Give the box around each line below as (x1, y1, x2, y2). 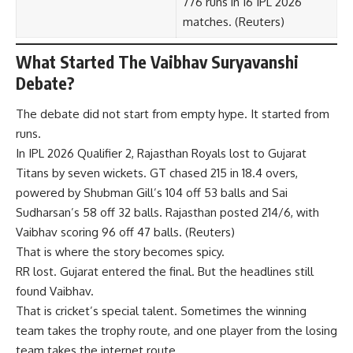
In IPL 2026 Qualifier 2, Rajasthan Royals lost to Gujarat (16, 146, 307, 162)
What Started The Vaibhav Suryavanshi (16, 50, 299, 72)
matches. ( (182, 13, 239, 29)
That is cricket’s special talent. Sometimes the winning (16, 303, 307, 319)
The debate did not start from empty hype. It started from (16, 106, 329, 122)
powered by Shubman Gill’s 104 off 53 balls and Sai (16, 185, 288, 201)
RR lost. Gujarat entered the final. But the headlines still (16, 264, 314, 280)
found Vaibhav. (16, 284, 94, 299)
